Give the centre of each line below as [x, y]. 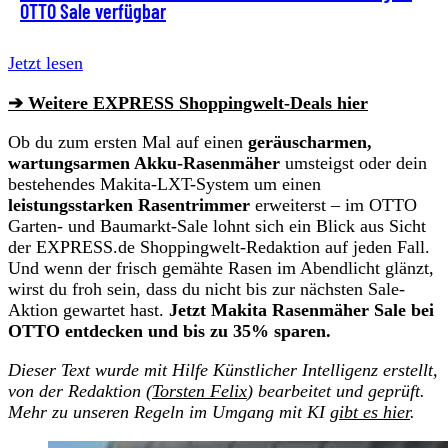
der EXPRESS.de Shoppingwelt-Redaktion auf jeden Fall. [219, 246]
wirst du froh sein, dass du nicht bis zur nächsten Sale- [206, 288]
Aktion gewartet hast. [88, 309]
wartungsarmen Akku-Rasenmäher [144, 162]
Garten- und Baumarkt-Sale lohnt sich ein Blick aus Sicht [217, 225]
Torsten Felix [199, 390]
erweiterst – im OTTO [333, 204]
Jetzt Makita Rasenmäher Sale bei [301, 309]
